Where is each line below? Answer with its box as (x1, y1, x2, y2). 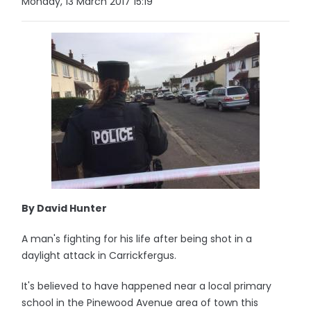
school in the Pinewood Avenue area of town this (22, 296, 259, 310)
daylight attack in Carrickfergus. (22, 249, 177, 262)
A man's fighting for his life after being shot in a (22, 232, 253, 246)
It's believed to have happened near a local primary (22, 279, 272, 293)
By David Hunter (22, 201, 108, 215)
